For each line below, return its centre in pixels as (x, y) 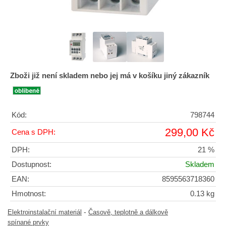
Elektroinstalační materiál (45, 213)
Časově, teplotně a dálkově (128, 213)
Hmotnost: (29, 194)
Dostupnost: (32, 165)
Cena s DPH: (34, 132)
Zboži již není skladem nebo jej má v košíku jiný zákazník (110, 76)
